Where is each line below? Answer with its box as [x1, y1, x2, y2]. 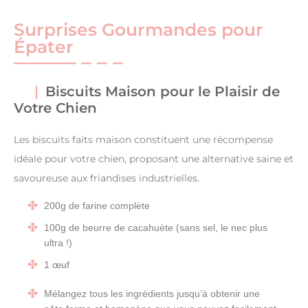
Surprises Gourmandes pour [14, 19, 263, 41]
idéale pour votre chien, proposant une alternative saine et [14, 153, 294, 166]
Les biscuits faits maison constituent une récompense [14, 133, 273, 146]
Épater [14, 36, 74, 58]
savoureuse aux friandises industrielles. [14, 172, 199, 185]
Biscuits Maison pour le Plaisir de [45, 83, 280, 100]
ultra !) [44, 237, 72, 249]
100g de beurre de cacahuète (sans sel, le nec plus [44, 222, 267, 234]
